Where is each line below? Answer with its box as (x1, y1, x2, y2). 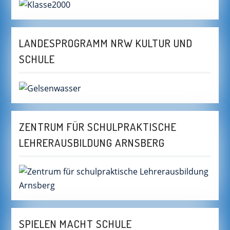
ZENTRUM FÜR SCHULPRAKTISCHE (18, 120, 177, 133)
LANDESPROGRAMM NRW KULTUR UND (18, 35, 193, 50)
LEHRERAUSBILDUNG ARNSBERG (18, 136, 165, 149)
